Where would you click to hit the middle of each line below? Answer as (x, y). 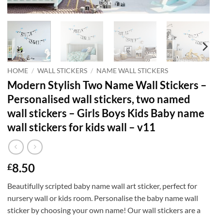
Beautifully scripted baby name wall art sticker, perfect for (102, 186)
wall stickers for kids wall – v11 (81, 127)
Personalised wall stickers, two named (99, 99)
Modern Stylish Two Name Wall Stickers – (107, 85)
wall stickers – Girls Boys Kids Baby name (106, 113)
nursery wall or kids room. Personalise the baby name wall (103, 198)
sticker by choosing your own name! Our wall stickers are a (104, 210)
